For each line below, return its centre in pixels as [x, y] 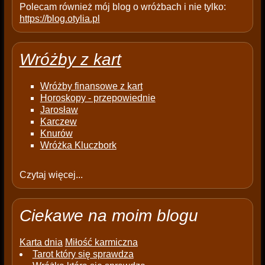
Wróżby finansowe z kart [91, 86]
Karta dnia [41, 243]
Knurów [56, 134]
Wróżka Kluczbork [78, 146]
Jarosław [59, 110]
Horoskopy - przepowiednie [98, 98]
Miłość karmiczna [101, 243]
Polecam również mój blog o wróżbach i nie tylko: [122, 7]
